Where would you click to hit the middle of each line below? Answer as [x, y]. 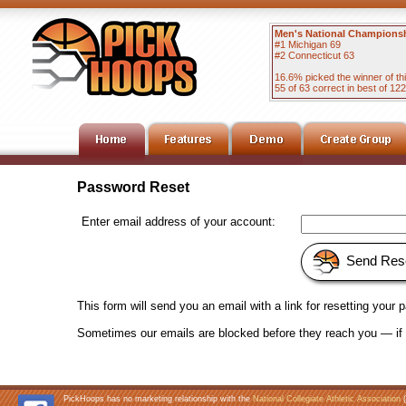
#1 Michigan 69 [308, 44]
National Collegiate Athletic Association [327, 399]
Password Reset [133, 187]
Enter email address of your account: [179, 222]
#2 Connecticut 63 [314, 55]
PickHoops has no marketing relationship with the [158, 399]
